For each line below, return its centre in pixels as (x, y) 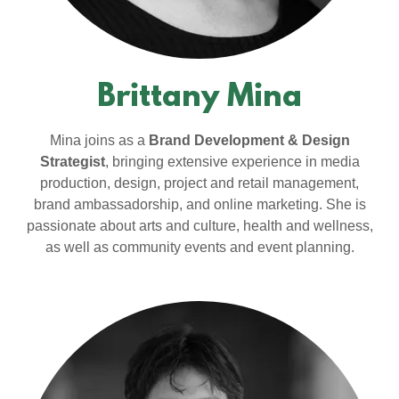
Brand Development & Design (249, 140)
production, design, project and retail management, (199, 183)
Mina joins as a (99, 140)
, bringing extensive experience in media (232, 162)
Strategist (72, 162)
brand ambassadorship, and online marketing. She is (199, 204)
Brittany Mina (199, 98)
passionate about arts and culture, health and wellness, (199, 226)
